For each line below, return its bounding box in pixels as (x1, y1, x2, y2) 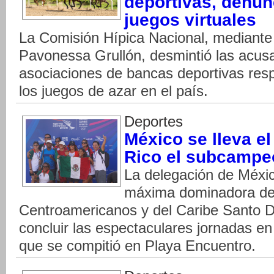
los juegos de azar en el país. (19, 83, 208, 99)
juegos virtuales (124, 10, 256, 29)
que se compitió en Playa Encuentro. (19, 237, 256, 254)
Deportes (124, 113, 183, 130)
